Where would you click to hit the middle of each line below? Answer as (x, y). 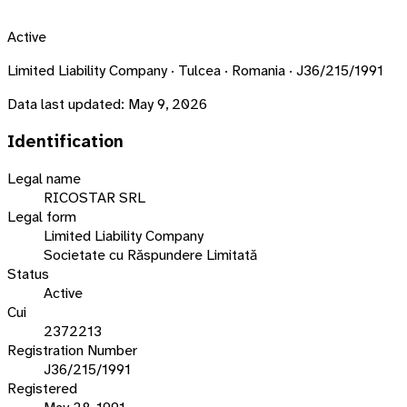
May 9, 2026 (168, 104)
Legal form (42, 217)
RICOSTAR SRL (94, 198)
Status (28, 274)
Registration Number (72, 351)
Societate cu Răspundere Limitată (150, 255)
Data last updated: (66, 104)
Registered (42, 389)
